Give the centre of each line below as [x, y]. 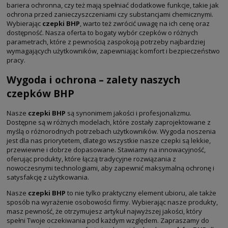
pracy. [16, 60]
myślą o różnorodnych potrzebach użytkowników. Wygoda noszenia [111, 132]
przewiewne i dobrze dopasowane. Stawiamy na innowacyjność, [106, 150]
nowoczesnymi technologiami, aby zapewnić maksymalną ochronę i [110, 168]
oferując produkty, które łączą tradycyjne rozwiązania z [91, 159]
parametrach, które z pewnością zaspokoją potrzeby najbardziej [106, 41]
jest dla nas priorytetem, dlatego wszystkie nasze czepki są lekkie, [109, 141]
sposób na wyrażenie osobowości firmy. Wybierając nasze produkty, [112, 202]
